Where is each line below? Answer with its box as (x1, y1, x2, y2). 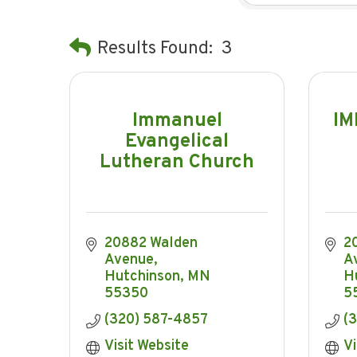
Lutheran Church (100, 151, 254, 175)
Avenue (104, 250, 154, 269)
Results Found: (97, 37, 213, 61)
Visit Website (104, 336, 189, 355)
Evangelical (125, 130, 229, 155)
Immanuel (131, 109, 222, 134)
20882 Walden (104, 233, 198, 253)
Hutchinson (104, 267, 180, 286)
